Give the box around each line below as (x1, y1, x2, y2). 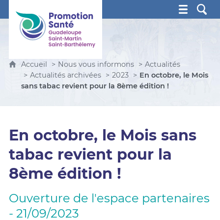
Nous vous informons (57, 60, 134, 69)
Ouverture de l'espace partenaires (8, 191, 210, 205)
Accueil (21, 60, 49, 69)
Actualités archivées (29, 71, 101, 80)
